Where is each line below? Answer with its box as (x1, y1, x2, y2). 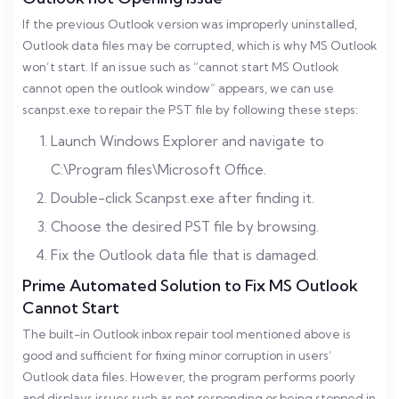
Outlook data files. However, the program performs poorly (22, 370, 355, 384)
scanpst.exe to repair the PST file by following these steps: (22, 102, 358, 117)
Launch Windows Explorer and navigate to (51, 133, 324, 150)
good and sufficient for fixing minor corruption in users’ (22, 348, 332, 362)
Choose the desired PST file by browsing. (51, 218, 319, 235)
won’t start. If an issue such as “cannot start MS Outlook (22, 60, 338, 74)
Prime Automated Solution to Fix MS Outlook (22, 275, 358, 296)
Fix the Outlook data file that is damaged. (51, 247, 319, 264)
